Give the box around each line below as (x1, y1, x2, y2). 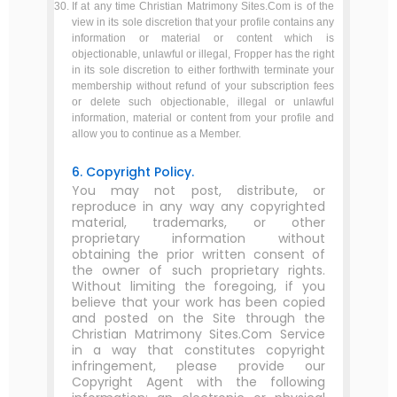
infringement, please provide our (71, 357, 326, 375)
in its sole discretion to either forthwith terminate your (71, 64, 335, 76)
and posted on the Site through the (71, 309, 326, 327)
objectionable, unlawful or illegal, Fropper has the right (71, 48, 335, 60)
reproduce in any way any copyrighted (71, 198, 326, 215)
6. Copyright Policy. (71, 163, 194, 181)
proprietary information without (71, 230, 326, 247)
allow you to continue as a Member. (71, 128, 241, 140)
